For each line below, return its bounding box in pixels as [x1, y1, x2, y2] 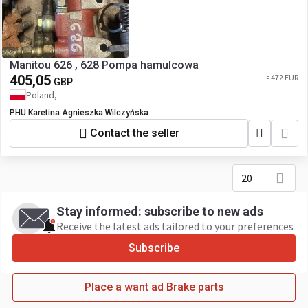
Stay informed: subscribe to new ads [56, 203, 263, 219]
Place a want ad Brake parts [84, 280, 224, 294]
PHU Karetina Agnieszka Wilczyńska [10, 107, 148, 118]
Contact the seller [89, 126, 179, 140]
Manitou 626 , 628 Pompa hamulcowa [10, 58, 199, 71]
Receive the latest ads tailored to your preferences [56, 219, 294, 233]
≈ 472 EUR [265, 71, 298, 82]
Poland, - [26, 88, 62, 101]
